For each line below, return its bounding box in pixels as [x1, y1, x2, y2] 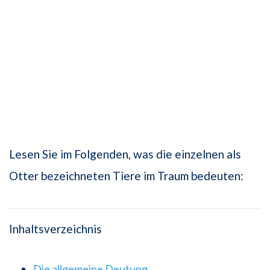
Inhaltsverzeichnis [9, 222, 102, 236]
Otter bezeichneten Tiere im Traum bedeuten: [9, 169, 243, 183]
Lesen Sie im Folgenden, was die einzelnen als [9, 147, 241, 162]
